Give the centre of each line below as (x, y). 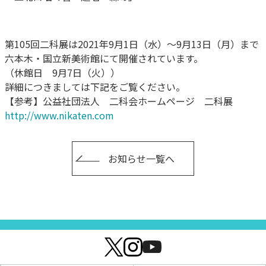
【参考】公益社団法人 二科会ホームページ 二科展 (119, 101)
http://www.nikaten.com (59, 115)
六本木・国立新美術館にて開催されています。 (104, 58)
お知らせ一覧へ (141, 158)
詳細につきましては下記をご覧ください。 (95, 86)
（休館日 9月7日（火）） (62, 72)
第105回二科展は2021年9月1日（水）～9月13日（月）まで (132, 44)
